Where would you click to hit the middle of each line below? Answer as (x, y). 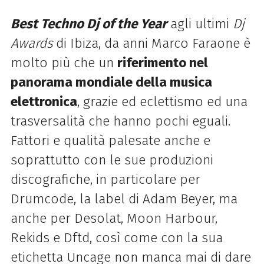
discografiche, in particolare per (105, 180)
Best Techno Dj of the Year (88, 24)
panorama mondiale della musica (111, 82)
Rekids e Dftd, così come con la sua (116, 238)
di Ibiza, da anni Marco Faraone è (151, 44)
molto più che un (64, 63)
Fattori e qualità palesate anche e (110, 141)
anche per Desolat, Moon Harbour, (114, 219)
